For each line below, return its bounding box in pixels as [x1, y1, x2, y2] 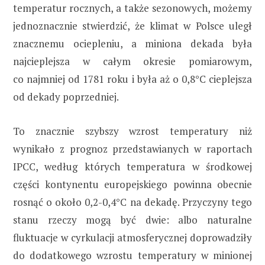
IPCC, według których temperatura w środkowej [13, 160, 252, 174]
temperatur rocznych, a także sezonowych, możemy [13, 1, 252, 15]
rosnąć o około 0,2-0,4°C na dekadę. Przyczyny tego [13, 195, 252, 209]
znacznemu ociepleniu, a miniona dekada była [13, 37, 252, 51]
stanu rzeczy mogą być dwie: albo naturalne [13, 213, 252, 227]
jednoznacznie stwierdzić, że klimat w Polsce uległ [13, 19, 252, 33]
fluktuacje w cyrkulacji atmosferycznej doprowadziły [13, 231, 252, 245]
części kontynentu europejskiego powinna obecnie [13, 177, 252, 192]
